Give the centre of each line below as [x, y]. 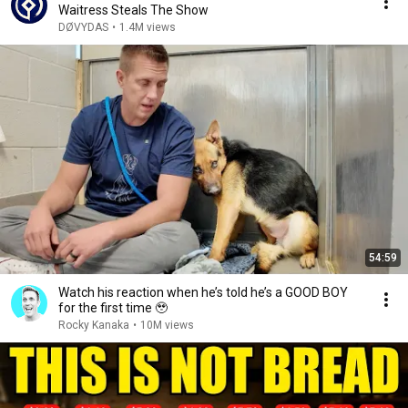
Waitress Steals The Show [133, 10]
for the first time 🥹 [113, 308]
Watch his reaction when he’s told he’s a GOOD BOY [203, 292]
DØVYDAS [83, 27]
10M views [167, 325]
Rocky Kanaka [94, 325]
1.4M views [148, 27]
